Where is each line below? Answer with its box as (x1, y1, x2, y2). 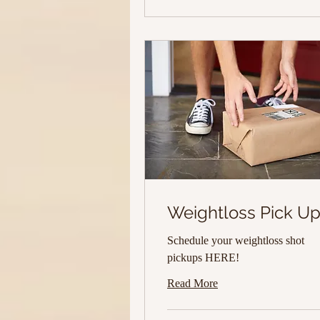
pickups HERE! (167, 251, 239, 264)
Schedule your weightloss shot (167, 234, 304, 247)
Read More (167, 277, 218, 290)
